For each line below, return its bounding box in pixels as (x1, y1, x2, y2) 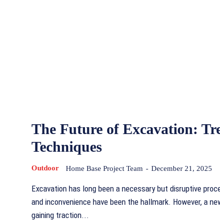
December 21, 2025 (151, 165, 212, 173)
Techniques (31, 138, 102, 155)
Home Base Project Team (66, 165, 143, 173)
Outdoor (31, 164, 59, 172)
